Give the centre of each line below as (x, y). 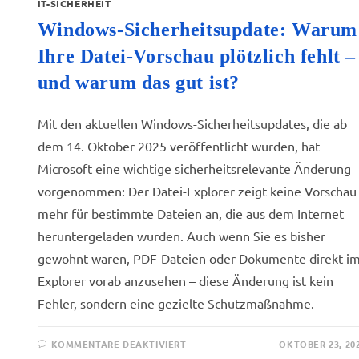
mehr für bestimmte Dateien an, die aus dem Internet (190, 213)
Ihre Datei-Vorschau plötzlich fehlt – (197, 56)
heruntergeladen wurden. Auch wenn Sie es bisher (181, 236)
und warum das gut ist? (139, 83)
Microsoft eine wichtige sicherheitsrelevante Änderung (194, 168)
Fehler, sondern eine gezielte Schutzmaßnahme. (175, 303)
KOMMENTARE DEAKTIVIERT (119, 344)
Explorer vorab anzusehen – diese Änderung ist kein (185, 280)
